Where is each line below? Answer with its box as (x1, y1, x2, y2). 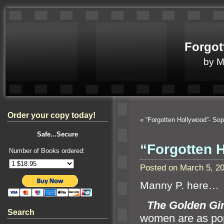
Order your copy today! (7, 111, 95, 119)
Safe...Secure (37, 130, 78, 138)
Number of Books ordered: (9, 147, 85, 154)
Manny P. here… (140, 179, 219, 192)
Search (7, 208, 34, 216)
